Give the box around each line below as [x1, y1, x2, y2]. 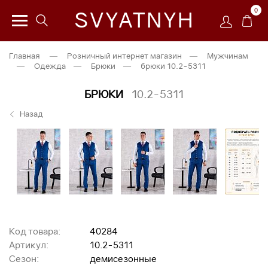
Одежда [34, 61, 66, 71]
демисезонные [90, 253, 157, 264]
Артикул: [9, 239, 48, 250]
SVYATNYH [74, 7, 194, 32]
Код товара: [9, 226, 60, 236]
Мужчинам [207, 51, 248, 60]
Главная [9, 51, 40, 60]
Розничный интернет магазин [67, 51, 182, 60]
